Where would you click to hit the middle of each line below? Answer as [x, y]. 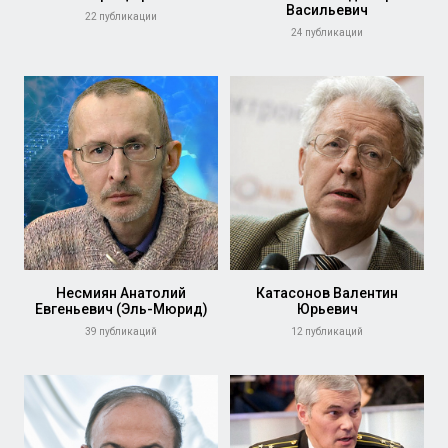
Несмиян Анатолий [121, 293]
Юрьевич [327, 309]
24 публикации [327, 32]
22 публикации [121, 16]
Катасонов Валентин [327, 293]
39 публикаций [121, 331]
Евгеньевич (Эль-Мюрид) [121, 309]
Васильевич [327, 10]
